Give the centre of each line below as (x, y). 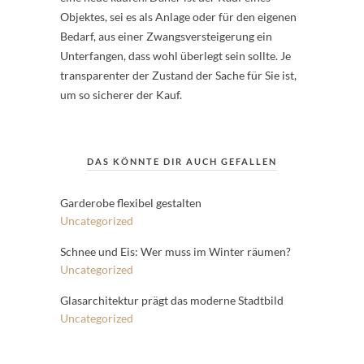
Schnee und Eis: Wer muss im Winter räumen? (175, 251)
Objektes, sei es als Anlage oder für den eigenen (178, 17)
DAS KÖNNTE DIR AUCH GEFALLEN (182, 161)
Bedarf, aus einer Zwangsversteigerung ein (166, 36)
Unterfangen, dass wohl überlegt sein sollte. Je (175, 56)
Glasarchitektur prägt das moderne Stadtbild (172, 300)
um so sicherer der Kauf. (121, 95)
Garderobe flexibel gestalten (131, 203)
